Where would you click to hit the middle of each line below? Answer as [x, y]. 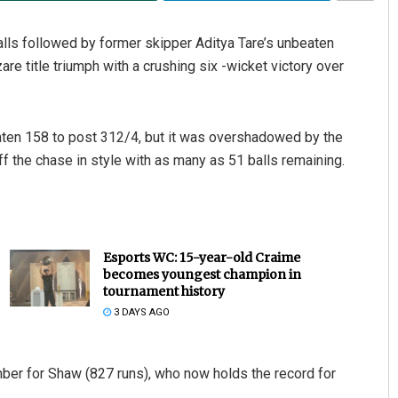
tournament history [163, 291]
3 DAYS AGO [140, 312]
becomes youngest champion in [202, 274]
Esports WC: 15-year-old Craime [201, 257]
